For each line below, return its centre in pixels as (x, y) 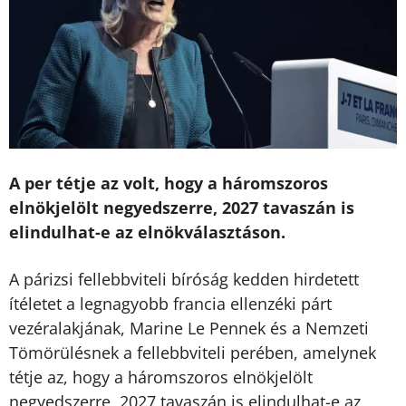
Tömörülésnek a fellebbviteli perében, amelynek (193, 353)
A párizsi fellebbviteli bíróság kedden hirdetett (184, 279)
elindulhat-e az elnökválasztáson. (147, 232)
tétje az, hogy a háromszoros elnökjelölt (161, 377)
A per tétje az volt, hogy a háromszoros (169, 183)
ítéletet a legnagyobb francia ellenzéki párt (170, 304)
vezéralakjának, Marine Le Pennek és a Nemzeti (189, 328)
